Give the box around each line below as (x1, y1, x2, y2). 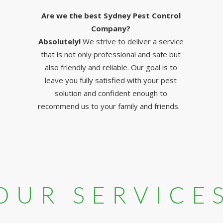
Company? (91, 23, 131, 33)
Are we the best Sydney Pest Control (41, 10, 181, 20)
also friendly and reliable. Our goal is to (44, 62, 177, 72)
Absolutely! (38, 36, 83, 46)
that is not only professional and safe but (41, 49, 181, 59)
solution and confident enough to (54, 88, 167, 98)
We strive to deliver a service (82, 36, 184, 46)
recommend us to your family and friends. (38, 101, 184, 111)
